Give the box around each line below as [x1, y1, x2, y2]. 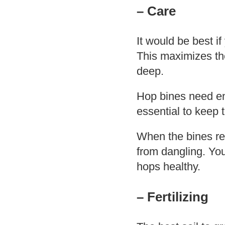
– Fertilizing [137, 189, 208, 204]
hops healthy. [137, 160, 200, 173]
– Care [137, 4, 176, 19]
